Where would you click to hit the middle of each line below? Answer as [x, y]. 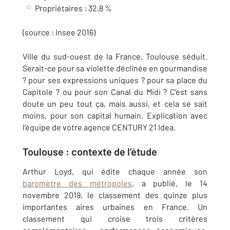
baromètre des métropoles [77, 183]
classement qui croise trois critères [115, 218]
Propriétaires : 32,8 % [73, 8]
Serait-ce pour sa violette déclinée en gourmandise [115, 68]
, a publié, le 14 [170, 183]
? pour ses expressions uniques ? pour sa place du [115, 80]
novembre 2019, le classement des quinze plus [115, 195]
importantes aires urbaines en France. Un [115, 207]
